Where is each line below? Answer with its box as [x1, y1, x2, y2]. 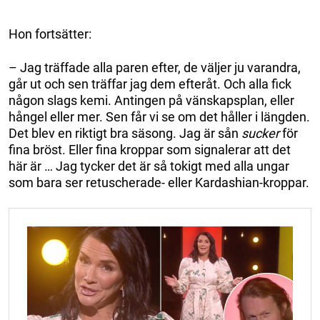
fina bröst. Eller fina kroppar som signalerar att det [9, 141, 291, 157]
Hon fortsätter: [9, 26, 91, 41]
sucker [241, 125, 279, 141]
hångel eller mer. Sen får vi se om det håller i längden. [9, 109, 310, 124]
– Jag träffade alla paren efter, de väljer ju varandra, [9, 59, 301, 75]
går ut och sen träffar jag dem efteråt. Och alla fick [9, 76, 291, 91]
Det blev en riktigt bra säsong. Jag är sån [9, 125, 241, 141]
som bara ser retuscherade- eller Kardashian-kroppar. [9, 174, 309, 190]
